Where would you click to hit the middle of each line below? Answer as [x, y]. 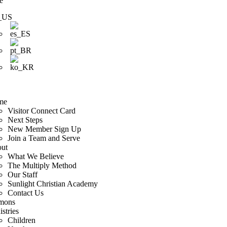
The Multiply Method [42, 165]
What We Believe [36, 156]
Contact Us [26, 193]
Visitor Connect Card [42, 111]
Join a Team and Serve [44, 138]
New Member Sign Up [45, 129]
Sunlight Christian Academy [53, 184]
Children [22, 220]
